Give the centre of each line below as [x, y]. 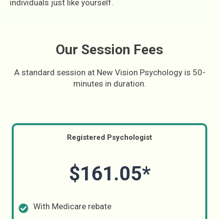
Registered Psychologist [109, 137]
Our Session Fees [109, 50]
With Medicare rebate [72, 206]
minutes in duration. [109, 84]
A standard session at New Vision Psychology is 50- [109, 72]
